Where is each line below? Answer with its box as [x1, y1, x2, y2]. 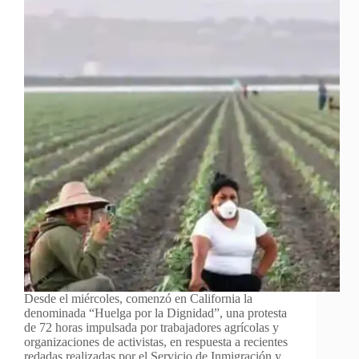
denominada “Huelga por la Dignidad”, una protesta [24, 305, 287, 320]
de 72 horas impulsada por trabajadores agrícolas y [24, 320, 279, 334]
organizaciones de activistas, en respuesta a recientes [24, 334, 288, 349]
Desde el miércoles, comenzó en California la [24, 291, 252, 305]
